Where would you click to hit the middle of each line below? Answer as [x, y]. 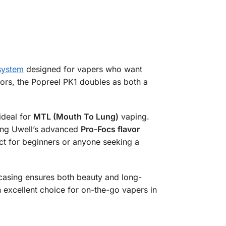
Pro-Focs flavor [110, 129]
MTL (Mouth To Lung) [76, 117]
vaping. [134, 117]
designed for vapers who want [83, 69]
